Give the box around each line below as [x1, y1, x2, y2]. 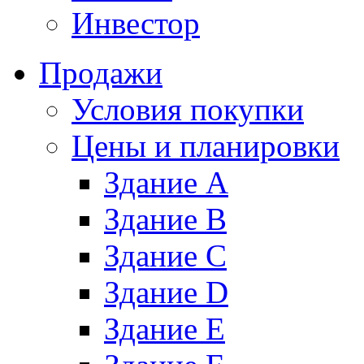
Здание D [104, 274, 228, 310]
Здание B [104, 201, 227, 236]
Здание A [104, 164, 228, 200]
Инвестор [71, 5, 200, 41]
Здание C [104, 237, 227, 273]
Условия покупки [71, 91, 304, 127]
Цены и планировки [71, 128, 340, 163]
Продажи [39, 54, 162, 90]
